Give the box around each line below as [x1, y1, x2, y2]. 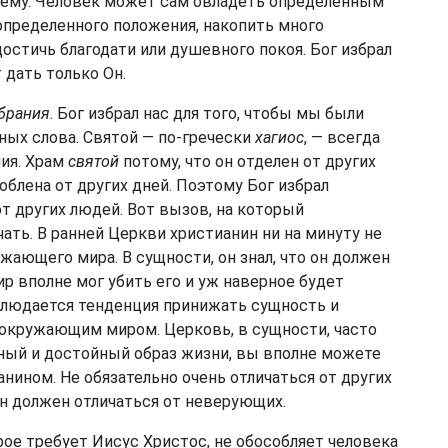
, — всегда [304, 128, 380, 147]
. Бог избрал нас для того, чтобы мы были [50, 104, 364, 123]
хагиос [255, 128, 304, 147]
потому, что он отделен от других [119, 152, 376, 171]
